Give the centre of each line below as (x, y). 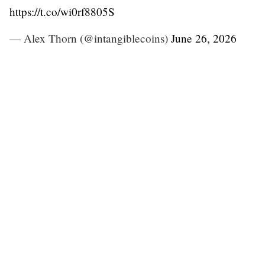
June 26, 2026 (204, 38)
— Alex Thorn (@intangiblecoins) (90, 38)
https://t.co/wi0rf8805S (62, 11)
